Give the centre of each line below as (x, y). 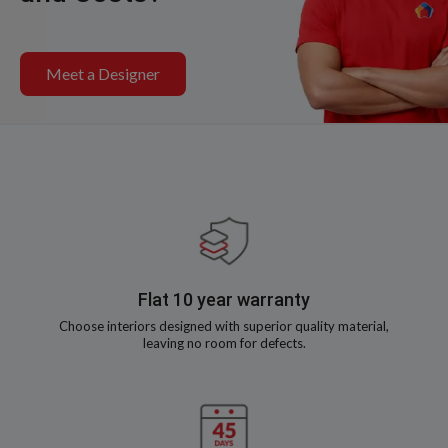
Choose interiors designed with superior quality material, (224, 326)
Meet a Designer (103, 73)
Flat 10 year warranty (224, 299)
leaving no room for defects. (224, 343)
